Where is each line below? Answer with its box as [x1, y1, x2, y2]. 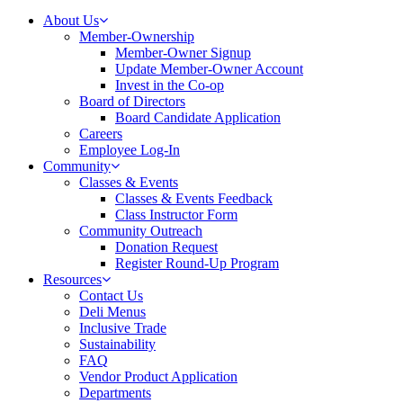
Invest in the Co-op [115, 77, 224, 93]
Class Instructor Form [115, 207, 237, 222]
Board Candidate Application [115, 110, 281, 125]
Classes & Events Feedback [115, 191, 273, 206]
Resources [43, 272, 102, 287]
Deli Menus [79, 304, 146, 319]
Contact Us [79, 288, 143, 303]
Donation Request [115, 239, 218, 255]
